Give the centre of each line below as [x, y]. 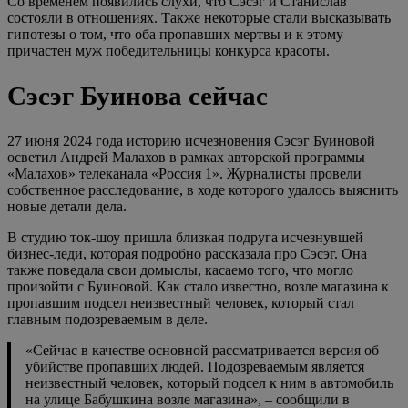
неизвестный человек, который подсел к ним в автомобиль [209, 382]
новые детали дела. [67, 206]
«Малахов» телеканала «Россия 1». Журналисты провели [184, 173]
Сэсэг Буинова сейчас [138, 95]
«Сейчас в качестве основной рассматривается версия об [202, 350]
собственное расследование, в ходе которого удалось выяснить [203, 189]
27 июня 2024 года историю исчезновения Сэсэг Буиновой [191, 140]
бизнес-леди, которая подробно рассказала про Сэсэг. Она [187, 253]
